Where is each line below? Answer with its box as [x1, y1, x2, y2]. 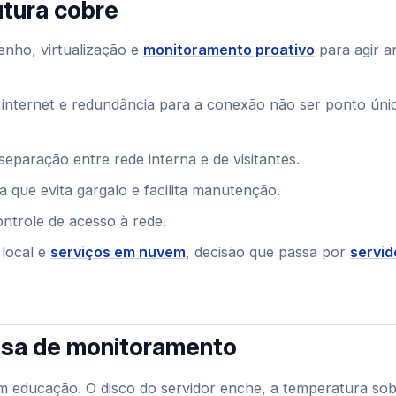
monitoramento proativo [143, 41, 315, 58]
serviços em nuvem [50, 243, 186, 261]
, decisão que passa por [186, 243, 350, 261]
